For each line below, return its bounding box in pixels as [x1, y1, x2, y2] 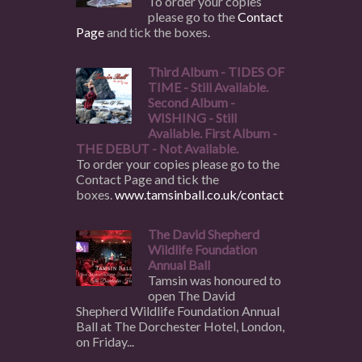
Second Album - [148, 95, 235, 110]
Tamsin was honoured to [148, 272, 281, 288]
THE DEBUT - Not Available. [76, 141, 238, 156]
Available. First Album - [148, 125, 277, 141]
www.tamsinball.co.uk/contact [115, 187, 284, 202]
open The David [148, 288, 235, 303]
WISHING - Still [148, 110, 237, 125]
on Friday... [76, 334, 134, 349]
